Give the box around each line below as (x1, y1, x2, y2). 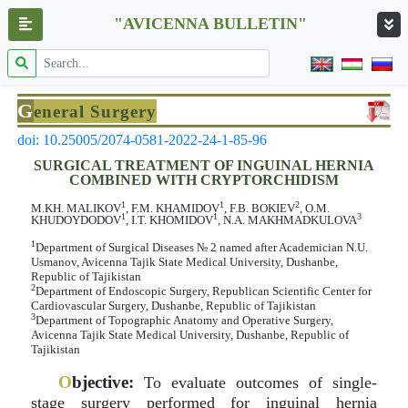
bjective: (72, 372, 134, 392)
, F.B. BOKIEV (224, 201, 295, 215)
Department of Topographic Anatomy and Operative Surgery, (36, 313, 333, 327)
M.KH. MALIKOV (31, 201, 121, 215)
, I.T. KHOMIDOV (126, 213, 213, 227)
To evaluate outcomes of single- (134, 373, 377, 392)
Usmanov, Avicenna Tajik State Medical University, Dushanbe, (31, 255, 338, 269)
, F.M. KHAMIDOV (126, 201, 219, 215)
